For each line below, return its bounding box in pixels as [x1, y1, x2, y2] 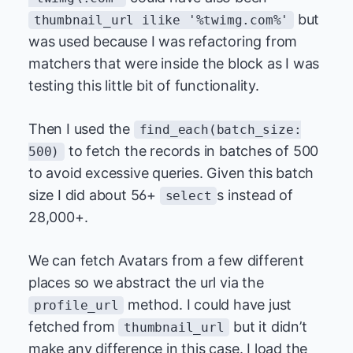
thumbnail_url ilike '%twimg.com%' [33, 13, 289, 28]
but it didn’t [229, 318, 307, 335]
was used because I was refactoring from [28, 33, 298, 50]
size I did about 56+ [28, 187, 160, 203]
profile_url [33, 298, 119, 313]
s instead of [217, 187, 293, 203]
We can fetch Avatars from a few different [28, 252, 304, 269]
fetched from [28, 318, 119, 335]
